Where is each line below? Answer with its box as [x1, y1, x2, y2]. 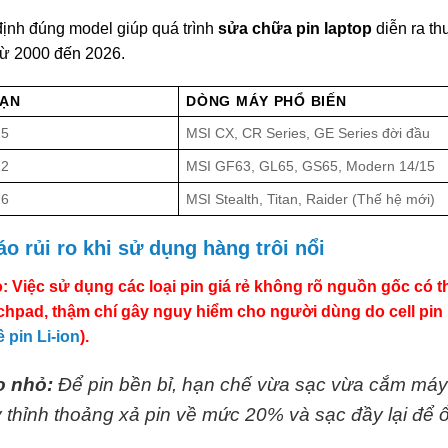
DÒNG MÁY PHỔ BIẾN [186, 93, 347, 110]
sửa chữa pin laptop [218, 19, 372, 37]
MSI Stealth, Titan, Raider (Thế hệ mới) [186, 191, 436, 208]
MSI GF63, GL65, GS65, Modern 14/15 [186, 158, 436, 175]
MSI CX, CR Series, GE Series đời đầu [186, 125, 431, 142]
